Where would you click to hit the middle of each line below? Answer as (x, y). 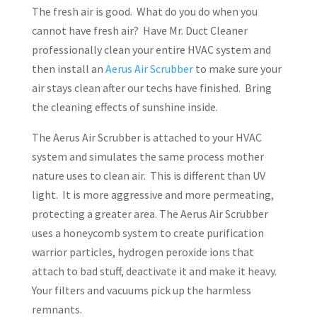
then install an (68, 69)
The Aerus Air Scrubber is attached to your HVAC (146, 138)
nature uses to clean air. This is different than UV (148, 176)
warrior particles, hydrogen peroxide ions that (143, 252)
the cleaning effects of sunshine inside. (125, 107)
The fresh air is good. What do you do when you (144, 12)
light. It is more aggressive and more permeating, (152, 195)
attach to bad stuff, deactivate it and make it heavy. (155, 271)
